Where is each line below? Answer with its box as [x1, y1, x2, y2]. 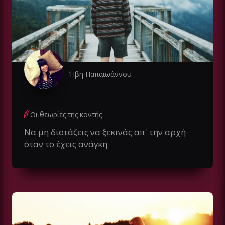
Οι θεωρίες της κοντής [30, 109, 102, 120]
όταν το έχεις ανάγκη [24, 138, 107, 150]
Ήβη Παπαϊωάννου [69, 69, 132, 79]
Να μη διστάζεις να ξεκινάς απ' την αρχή [24, 126, 186, 138]
